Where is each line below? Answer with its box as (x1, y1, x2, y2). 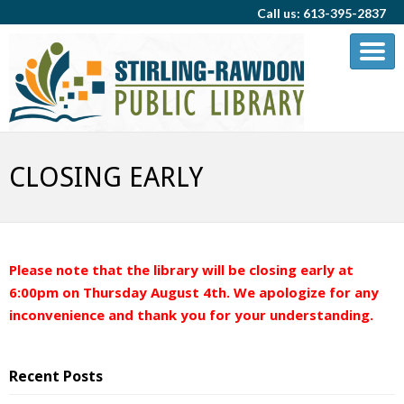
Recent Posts (9, 366, 103, 387)
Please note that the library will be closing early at (9, 261, 353, 280)
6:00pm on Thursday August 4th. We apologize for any (9, 283, 379, 302)
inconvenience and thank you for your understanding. (9, 306, 377, 325)
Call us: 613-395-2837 (257, 5, 386, 22)
